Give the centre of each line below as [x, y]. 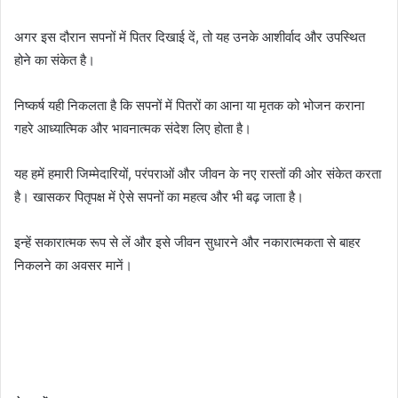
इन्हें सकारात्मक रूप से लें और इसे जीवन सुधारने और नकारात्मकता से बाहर [187, 242]
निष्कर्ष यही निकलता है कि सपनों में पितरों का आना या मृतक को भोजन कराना [189, 105]
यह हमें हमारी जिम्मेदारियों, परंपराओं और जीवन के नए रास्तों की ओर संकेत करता [198, 173]
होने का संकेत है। [55, 60]
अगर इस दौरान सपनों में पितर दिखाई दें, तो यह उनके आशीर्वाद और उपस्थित [190, 36]
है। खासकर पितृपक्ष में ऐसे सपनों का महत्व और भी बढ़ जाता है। [159, 196]
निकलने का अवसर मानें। [73, 265]
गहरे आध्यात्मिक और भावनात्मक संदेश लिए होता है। [133, 128]
